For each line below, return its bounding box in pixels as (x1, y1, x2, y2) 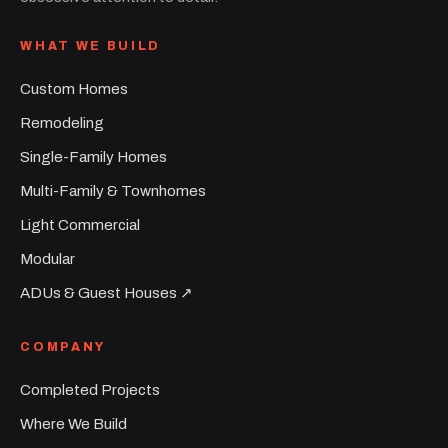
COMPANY (20, 339, 106, 354)
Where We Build (20, 415, 128, 432)
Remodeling (20, 114, 105, 131)
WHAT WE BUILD (20, 38, 161, 53)
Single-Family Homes (20, 148, 168, 165)
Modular (20, 250, 76, 267)
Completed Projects (20, 381, 161, 398)
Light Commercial (20, 216, 141, 233)
